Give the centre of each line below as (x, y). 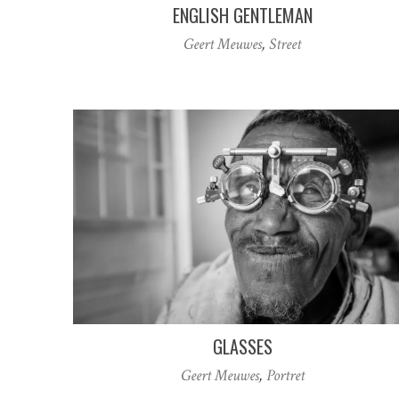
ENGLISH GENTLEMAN (242, 16)
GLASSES (242, 346)
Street (285, 45)
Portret (285, 375)
